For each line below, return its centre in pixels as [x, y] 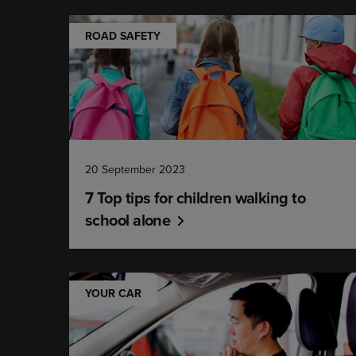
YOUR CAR [113, 293]
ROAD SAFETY [123, 36]
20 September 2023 [135, 169]
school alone [128, 220]
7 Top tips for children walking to [195, 197]
